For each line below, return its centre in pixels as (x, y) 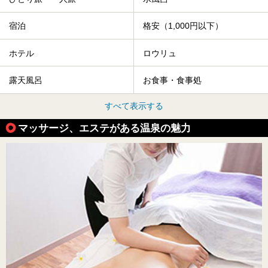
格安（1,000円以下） (183, 26)
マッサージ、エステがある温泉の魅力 (104, 128)
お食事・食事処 (172, 80)
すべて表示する (134, 106)
